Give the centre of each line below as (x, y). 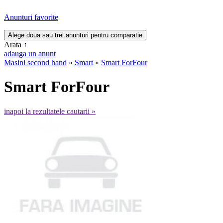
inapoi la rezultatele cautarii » (50, 111)
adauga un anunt (30, 54)
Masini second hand (35, 62)
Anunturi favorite (31, 17)
